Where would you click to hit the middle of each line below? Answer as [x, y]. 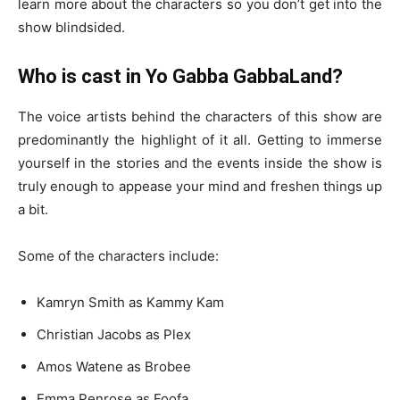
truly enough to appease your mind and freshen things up [200, 186]
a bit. [33, 209]
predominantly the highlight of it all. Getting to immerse [200, 140]
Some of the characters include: [118, 256]
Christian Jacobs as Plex [116, 334]
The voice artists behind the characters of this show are [200, 117]
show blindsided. [71, 27]
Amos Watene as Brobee [116, 367]
